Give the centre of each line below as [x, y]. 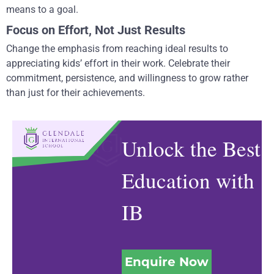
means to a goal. [42, 9]
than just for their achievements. [76, 92]
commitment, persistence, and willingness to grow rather [127, 78]
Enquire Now [166, 261]
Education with [188, 180]
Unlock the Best [191, 148]
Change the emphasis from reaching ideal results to [117, 48]
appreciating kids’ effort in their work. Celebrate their [118, 63]
